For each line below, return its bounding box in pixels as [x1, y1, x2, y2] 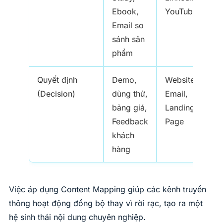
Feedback [112, 116, 148, 127]
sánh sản [112, 34, 145, 45]
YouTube [165, 6, 197, 17]
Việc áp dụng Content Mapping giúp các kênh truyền [9, 184, 206, 195]
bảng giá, [112, 103, 147, 113]
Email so [112, 20, 144, 31]
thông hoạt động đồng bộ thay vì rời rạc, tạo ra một [9, 198, 203, 209]
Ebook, [112, 6, 139, 17]
